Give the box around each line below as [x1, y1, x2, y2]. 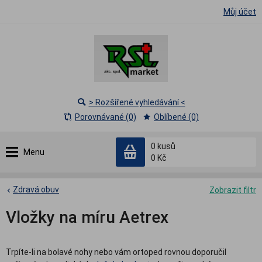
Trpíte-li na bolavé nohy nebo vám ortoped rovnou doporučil [6, 247, 226, 257]
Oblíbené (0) [154, 112, 199, 122]
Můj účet [223, 7, 256, 16]
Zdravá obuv [13, 185, 59, 194]
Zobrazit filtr [209, 185, 256, 195]
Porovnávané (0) [75, 112, 136, 122]
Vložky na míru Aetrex [6, 208, 168, 227]
